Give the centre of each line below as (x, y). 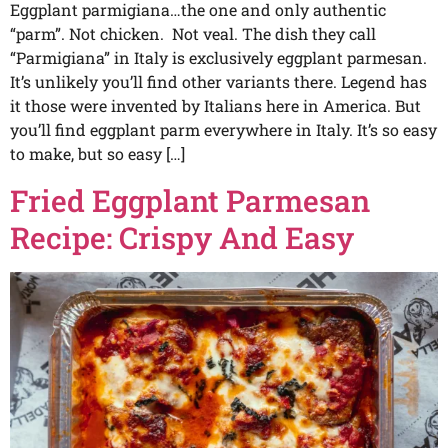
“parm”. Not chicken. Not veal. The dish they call (193, 34)
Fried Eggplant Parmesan (190, 201)
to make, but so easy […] (97, 154)
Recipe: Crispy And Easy (182, 238)
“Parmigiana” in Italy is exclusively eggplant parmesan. (218, 58)
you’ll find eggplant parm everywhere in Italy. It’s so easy (223, 130)
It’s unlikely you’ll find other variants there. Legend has (218, 82)
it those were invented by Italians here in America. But (215, 106)
